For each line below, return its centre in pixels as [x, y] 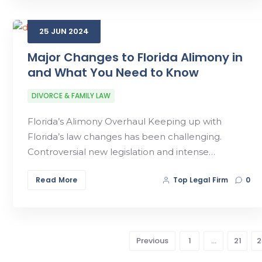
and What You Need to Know [113, 72]
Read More [57, 180]
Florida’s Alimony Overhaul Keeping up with [125, 121]
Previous [153, 240]
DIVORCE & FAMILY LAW [71, 95]
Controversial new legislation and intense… [121, 151]
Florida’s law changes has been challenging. [125, 136]
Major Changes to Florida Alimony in [135, 57]
